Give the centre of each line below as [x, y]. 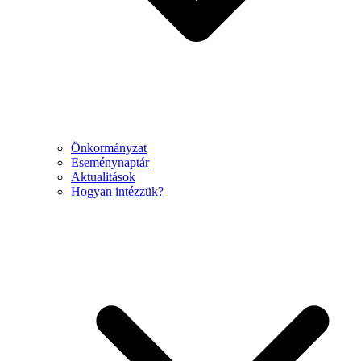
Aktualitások [103, 177]
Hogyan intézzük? [117, 192]
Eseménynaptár [110, 163]
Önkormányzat [109, 148]
